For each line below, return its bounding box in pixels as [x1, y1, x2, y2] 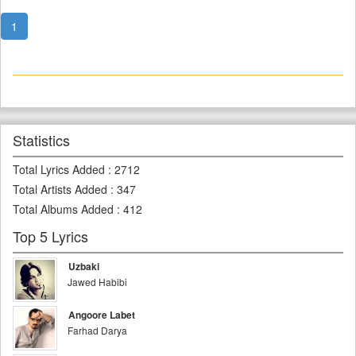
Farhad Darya [68, 323, 127, 337]
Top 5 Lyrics [13, 226, 88, 246]
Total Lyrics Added [13, 161, 105, 177]
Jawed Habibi [68, 275, 127, 288]
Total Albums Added [13, 201, 114, 217]
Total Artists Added [13, 181, 107, 197]
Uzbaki [68, 259, 99, 273]
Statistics [13, 130, 70, 150]
